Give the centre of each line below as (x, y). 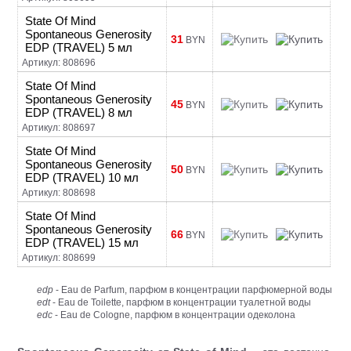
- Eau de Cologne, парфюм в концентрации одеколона (174, 315)
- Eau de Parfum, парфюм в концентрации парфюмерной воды (193, 289)
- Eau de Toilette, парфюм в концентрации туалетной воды (181, 302)
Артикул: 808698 (59, 193)
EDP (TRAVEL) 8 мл (79, 112)
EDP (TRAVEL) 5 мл (79, 47)
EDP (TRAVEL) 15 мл (82, 242)
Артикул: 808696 (59, 63)
